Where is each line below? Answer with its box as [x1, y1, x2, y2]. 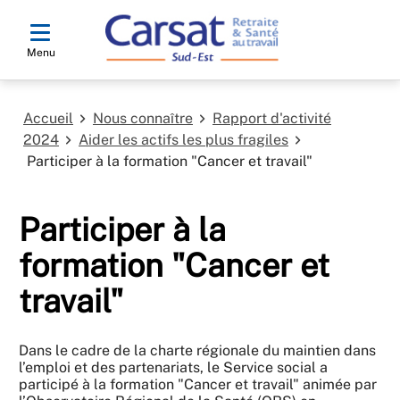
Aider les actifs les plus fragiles [79, 131, 288, 148]
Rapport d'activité [212, 110, 331, 127]
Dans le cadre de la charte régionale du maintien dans [19, 342, 376, 359]
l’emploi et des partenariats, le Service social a [19, 359, 328, 376]
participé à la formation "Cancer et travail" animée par [19, 376, 377, 393]
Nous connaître [93, 110, 193, 127]
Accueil [23, 110, 73, 127]
